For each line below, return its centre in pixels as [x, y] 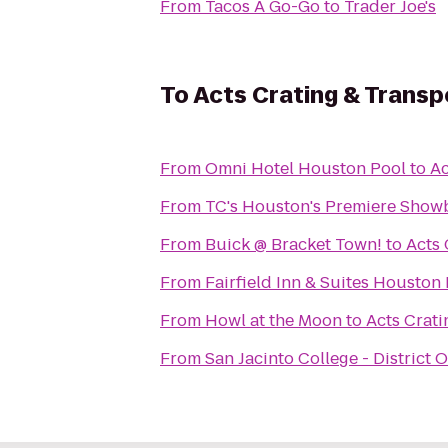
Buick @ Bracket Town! [293, 244]
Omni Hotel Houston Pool [305, 168]
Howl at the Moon [273, 320]
